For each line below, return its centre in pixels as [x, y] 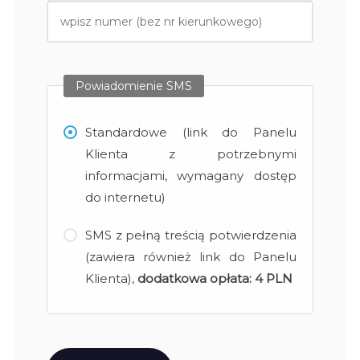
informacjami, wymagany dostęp [190, 175]
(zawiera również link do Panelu [190, 256]
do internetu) [125, 197]
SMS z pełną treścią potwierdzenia [190, 235]
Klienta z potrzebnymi [190, 153]
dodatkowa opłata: [194, 278]
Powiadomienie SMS [133, 86]
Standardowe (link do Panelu [190, 132]
